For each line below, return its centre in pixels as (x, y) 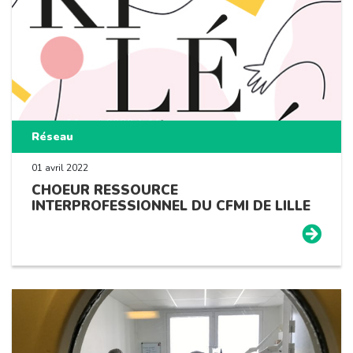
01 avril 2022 (60, 167)
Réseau (52, 136)
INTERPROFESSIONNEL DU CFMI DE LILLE (171, 206)
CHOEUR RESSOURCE (105, 190)
